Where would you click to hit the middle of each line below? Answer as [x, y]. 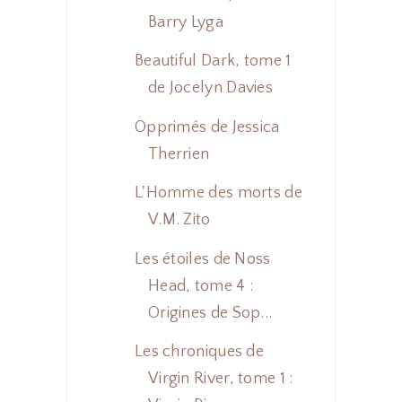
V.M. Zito [179, 220]
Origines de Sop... [210, 313]
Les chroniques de [199, 352]
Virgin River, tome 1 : [220, 379]
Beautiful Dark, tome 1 [213, 61]
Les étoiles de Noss [202, 259]
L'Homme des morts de [218, 193]
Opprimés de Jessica [207, 127]
